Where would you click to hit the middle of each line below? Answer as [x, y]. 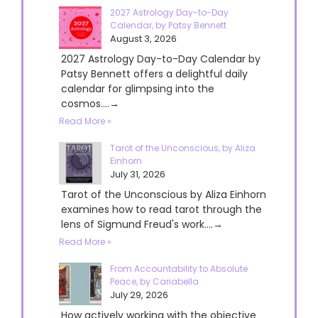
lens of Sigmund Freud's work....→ [142, 224]
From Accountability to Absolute [179, 268]
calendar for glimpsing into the [138, 88]
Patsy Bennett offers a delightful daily [154, 73]
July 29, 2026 [139, 295]
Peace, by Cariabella [154, 281]
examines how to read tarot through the [161, 209]
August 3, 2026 [143, 38]
